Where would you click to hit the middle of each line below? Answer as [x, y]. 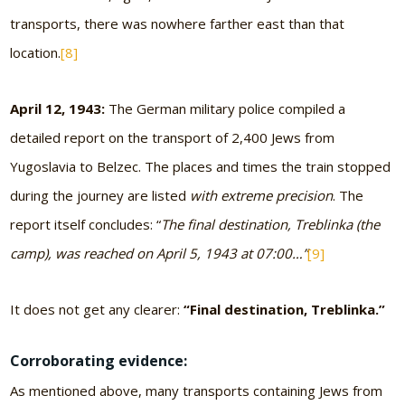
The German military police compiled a [226, 108]
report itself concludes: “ [86, 224]
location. [36, 52]
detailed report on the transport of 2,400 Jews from [173, 137]
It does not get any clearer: [95, 309]
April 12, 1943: [58, 108]
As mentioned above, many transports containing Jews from [197, 391]
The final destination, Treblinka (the [271, 224]
